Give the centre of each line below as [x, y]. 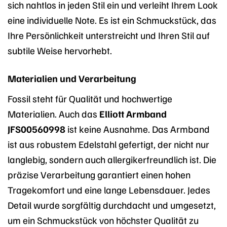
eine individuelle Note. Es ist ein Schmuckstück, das [112, 20]
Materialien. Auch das [53, 113]
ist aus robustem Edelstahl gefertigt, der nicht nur [108, 144]
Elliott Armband [133, 113]
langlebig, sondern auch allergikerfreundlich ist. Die [112, 159]
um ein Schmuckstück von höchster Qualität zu [103, 220]
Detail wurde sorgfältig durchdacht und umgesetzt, [112, 204]
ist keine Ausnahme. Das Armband [138, 128]
